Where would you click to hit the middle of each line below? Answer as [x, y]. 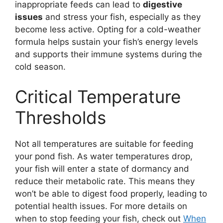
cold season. [40, 67]
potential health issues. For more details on [101, 206]
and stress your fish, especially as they [122, 17]
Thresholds [60, 117]
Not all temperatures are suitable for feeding [104, 144]
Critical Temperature [98, 96]
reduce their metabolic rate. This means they [105, 181]
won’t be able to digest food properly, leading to [111, 193]
